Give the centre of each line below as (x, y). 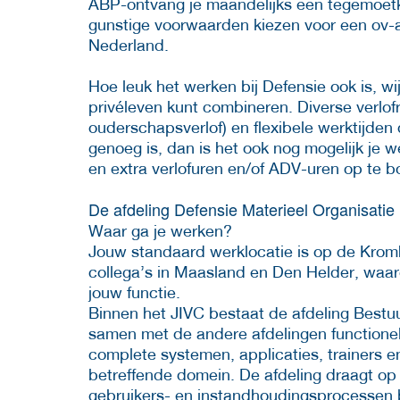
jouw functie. (134, 292)
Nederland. (129, 45)
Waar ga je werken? (160, 230)
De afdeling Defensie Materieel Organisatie (242, 208)
